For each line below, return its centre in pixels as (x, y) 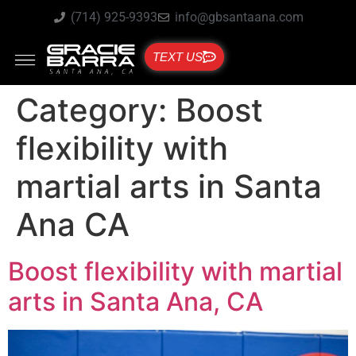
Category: (96, 110)
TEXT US (178, 57)
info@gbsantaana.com (239, 17)
